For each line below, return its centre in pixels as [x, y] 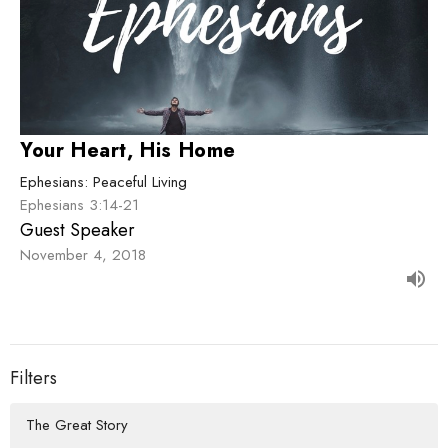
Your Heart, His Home [128, 150]
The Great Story [77, 425]
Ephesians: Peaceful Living [103, 181]
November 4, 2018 [83, 254]
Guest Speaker [77, 229]
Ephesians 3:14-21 [79, 204]
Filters [33, 377]
